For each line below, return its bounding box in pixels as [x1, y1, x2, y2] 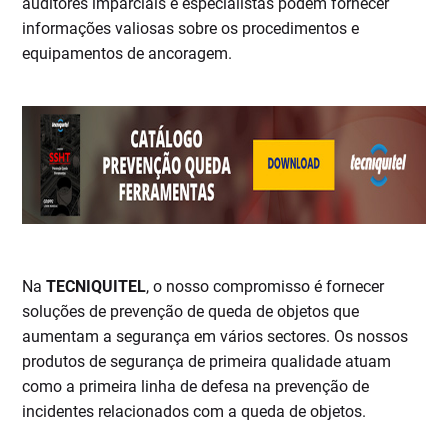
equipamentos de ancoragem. [22, 44, 233, 64]
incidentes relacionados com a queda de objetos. [22, 402, 367, 422]
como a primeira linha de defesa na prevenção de [22, 377, 370, 397]
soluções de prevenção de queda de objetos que [22, 302, 360, 322]
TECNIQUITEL [46, 277, 147, 297]
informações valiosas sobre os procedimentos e [22, 19, 360, 39]
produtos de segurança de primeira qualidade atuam [22, 352, 392, 372]
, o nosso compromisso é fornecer [146, 277, 385, 297]
